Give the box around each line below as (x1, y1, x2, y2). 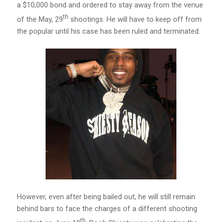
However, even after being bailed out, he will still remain (16, 192, 195, 201)
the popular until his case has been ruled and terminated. (16, 27, 200, 36)
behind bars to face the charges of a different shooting (16, 204, 197, 213)
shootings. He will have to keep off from (68, 15, 202, 24)
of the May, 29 (16, 15, 63, 24)
